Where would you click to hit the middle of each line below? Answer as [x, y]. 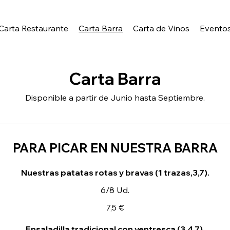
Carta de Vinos [161, 28]
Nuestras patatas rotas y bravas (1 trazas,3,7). [115, 172]
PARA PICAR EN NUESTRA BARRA [115, 148]
